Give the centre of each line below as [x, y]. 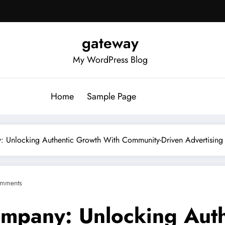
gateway [110, 43]
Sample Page [111, 96]
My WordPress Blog [110, 60]
